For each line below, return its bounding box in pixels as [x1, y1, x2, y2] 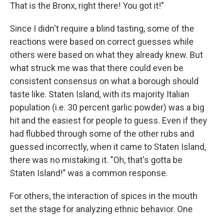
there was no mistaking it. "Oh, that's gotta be [10, 155, 182, 165]
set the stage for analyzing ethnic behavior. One [10, 204, 193, 214]
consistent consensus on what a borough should [10, 76, 199, 86]
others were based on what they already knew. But [10, 50, 203, 60]
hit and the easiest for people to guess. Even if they [10, 115, 207, 126]
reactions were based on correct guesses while [10, 36, 194, 47]
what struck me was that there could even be [10, 63, 183, 73]
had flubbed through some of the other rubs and [10, 128, 194, 139]
